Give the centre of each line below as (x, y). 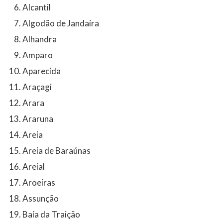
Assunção (41, 198)
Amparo (38, 55)
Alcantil (37, 7)
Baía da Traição (51, 214)
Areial (34, 166)
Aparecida (42, 71)
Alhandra (40, 39)
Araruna (38, 118)
